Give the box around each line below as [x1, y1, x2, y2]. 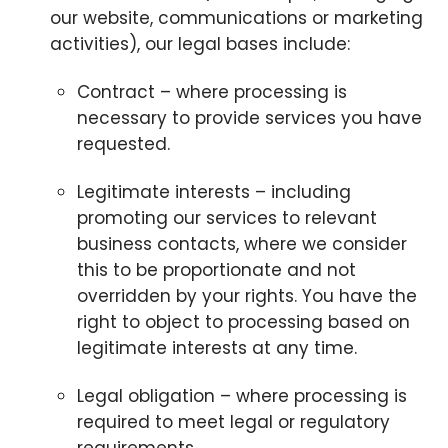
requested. [76, 131, 170, 156]
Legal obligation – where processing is [76, 383, 407, 408]
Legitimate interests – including [76, 179, 351, 204]
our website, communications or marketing [49, 5, 423, 30]
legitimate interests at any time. [76, 335, 357, 360]
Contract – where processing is [76, 79, 347, 104]
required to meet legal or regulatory [76, 409, 390, 434]
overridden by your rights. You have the [76, 283, 417, 308]
